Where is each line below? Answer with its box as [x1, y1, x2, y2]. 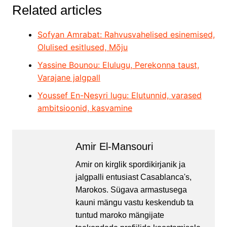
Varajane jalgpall [37, 72, 100, 83]
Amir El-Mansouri [75, 141, 153, 153]
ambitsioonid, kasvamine [37, 103, 132, 113]
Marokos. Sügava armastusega [75, 185, 187, 195]
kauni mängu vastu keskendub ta [75, 198, 194, 207]
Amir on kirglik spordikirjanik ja [75, 160, 185, 169]
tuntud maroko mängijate [75, 211, 164, 220]
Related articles [12, 3, 102, 18]
